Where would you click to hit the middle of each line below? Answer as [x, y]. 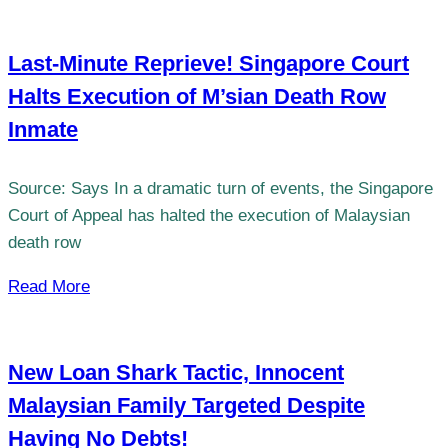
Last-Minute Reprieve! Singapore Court [208, 63]
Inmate [43, 129]
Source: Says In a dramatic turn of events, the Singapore [220, 189]
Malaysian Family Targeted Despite [186, 406]
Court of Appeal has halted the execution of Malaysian [209, 216]
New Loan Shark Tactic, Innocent [176, 373]
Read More [49, 287]
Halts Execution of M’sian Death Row [197, 96]
